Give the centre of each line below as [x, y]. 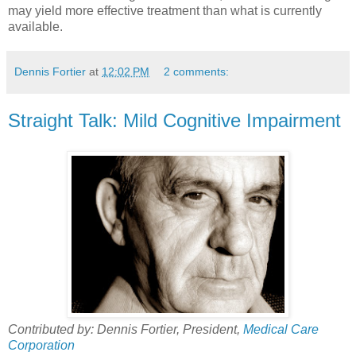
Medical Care [281, 330]
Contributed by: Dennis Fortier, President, [126, 330]
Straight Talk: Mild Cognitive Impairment [174, 121]
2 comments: [197, 72]
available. [35, 27]
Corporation [41, 346]
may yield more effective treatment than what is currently [165, 11]
